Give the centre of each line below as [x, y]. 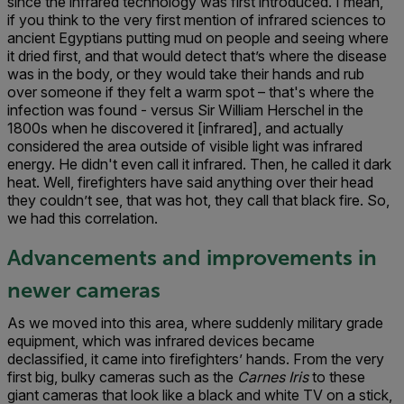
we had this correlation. [83, 218]
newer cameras [84, 290]
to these [337, 377]
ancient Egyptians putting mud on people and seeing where [198, 38]
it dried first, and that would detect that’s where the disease [197, 56]
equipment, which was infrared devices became [161, 341]
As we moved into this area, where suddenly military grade [195, 323]
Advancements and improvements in [192, 257]
